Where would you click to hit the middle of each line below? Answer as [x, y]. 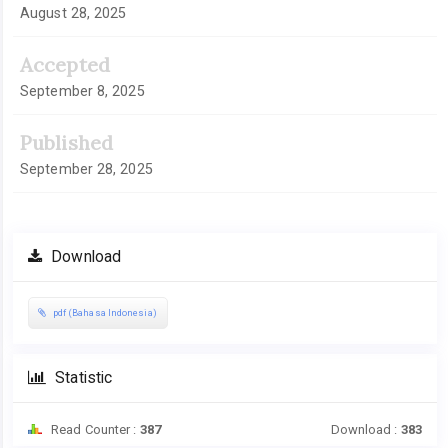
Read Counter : [94, 429]
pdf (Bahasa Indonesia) [103, 313]
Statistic [82, 377]
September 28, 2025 [86, 169]
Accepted [65, 64]
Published [66, 142]
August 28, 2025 [73, 13]
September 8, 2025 [82, 91]
